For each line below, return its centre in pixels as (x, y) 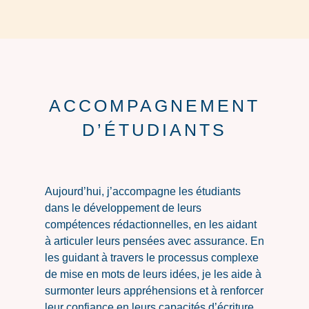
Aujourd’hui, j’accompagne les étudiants (142, 191)
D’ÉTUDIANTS (154, 129)
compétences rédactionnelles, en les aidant (150, 224)
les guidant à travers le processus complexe (151, 257)
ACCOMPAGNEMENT (154, 105)
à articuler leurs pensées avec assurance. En (154, 241)
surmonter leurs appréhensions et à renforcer (154, 290)
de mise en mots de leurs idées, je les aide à (153, 274)
